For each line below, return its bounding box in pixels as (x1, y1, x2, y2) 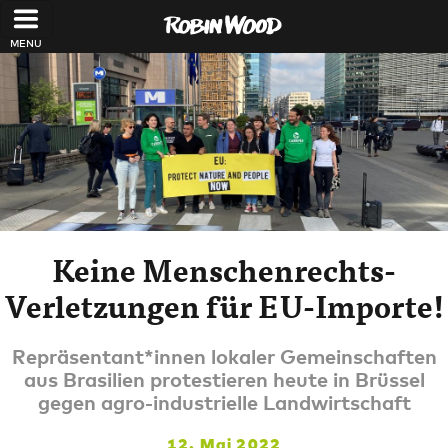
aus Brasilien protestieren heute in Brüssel (23, 367, 425, 391)
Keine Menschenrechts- (52, 247, 396, 292)
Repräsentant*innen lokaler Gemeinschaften (11, 344, 437, 368)
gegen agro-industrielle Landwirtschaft (37, 390, 411, 414)
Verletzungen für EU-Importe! (3, 283, 445, 328)
